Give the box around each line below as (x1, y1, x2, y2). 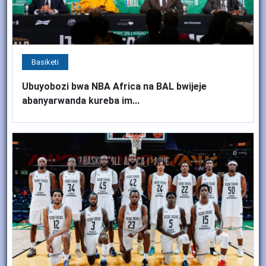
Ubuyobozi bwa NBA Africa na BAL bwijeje (22, 81, 207, 93)
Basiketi (31, 58, 59, 67)
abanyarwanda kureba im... (22, 95, 140, 107)
